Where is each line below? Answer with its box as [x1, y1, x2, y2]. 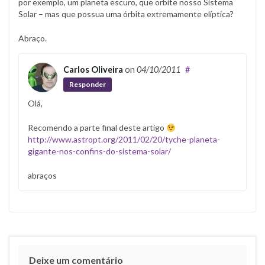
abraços [28, 170, 57, 181]
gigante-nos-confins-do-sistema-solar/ [28, 146, 171, 157]
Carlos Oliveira [63, 64, 123, 75]
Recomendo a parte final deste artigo [28, 122, 166, 133]
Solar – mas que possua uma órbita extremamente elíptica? [18, 8, 234, 19]
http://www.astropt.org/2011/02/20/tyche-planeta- [28, 134, 220, 145]
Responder [69, 80, 106, 89]
